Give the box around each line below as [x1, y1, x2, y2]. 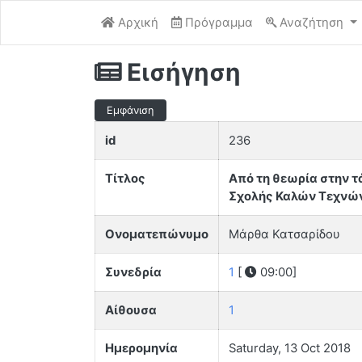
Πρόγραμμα [185, 15, 253, 30]
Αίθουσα [105, 303, 157, 318]
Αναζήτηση [276, 15, 347, 30]
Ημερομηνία [105, 341, 178, 356]
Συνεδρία [105, 265, 162, 280]
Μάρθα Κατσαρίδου [229, 227, 340, 242]
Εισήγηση [121, 57, 241, 86]
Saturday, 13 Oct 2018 [229, 341, 351, 356]
